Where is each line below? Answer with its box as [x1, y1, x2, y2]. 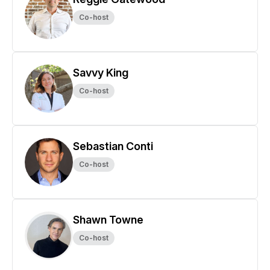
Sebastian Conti [73, 140, 153, 152]
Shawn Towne [73, 213, 143, 226]
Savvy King [73, 66, 128, 79]
